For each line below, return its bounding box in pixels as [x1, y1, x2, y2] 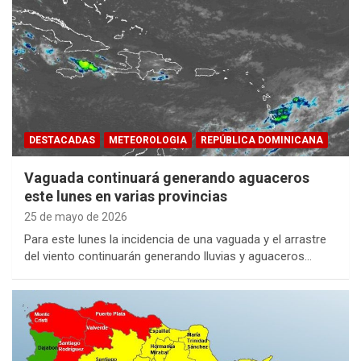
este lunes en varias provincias [24, 188, 227, 205]
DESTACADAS [29, 135, 95, 147]
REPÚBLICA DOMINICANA [201, 135, 323, 147]
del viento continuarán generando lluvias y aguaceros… [24, 249, 312, 264]
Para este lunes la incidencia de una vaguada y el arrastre [24, 232, 326, 247]
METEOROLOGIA [109, 135, 187, 147]
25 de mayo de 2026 [24, 210, 127, 224]
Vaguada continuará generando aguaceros [24, 169, 309, 187]
